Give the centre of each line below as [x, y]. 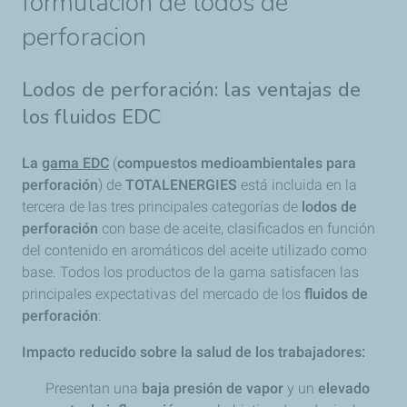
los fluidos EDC [92, 118]
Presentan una [92, 389]
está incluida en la [297, 185]
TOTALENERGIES [181, 185]
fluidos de [336, 294]
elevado [344, 389]
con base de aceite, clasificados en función [237, 229]
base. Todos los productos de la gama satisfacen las [190, 273]
